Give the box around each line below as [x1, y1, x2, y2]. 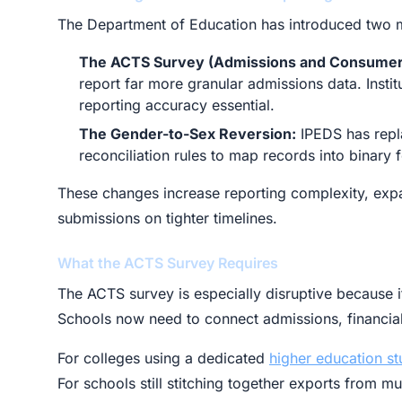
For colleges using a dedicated [57, 349, 269, 367]
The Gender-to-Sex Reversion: [79, 125, 296, 143]
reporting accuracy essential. [79, 96, 275, 114]
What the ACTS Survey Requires [57, 254, 278, 272]
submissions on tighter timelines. [57, 209, 277, 227]
